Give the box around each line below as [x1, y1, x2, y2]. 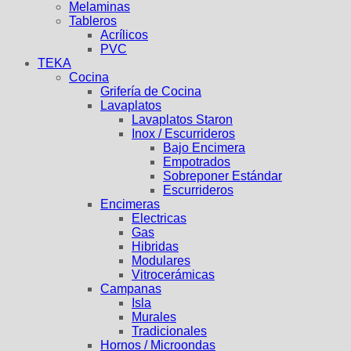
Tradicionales [132, 324, 207, 338]
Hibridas [132, 240, 179, 254]
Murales [132, 310, 176, 324]
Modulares [132, 254, 190, 268]
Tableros [69, 14, 117, 28]
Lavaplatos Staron [132, 113, 233, 127]
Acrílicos [100, 28, 148, 42]
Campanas [100, 282, 161, 296]
